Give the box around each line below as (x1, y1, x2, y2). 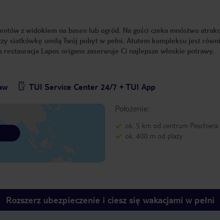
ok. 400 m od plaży (125, 131, 183, 140)
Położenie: (114, 103, 149, 114)
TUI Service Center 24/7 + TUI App (29, 82, 155, 92)
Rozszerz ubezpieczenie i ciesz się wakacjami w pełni (5, 194, 215, 206)
